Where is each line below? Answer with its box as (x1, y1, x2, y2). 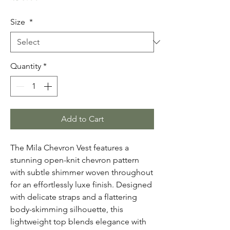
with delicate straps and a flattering (10, 192, 137, 202)
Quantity (10, 61, 41, 71)
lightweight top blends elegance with (10, 217, 146, 226)
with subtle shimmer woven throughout (10, 167, 153, 177)
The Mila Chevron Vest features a (10, 143, 129, 152)
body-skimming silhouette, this (10, 204, 123, 214)
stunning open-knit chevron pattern (10, 155, 139, 165)
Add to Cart (61, 114, 104, 124)
